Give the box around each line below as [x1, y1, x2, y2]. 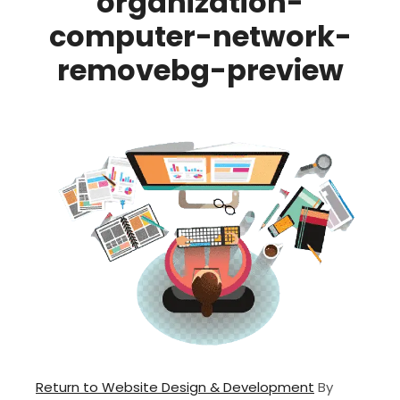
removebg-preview [56, 50, 344, 90]
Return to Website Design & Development [36, 378, 314, 397]
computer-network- [48, 16, 352, 56]
